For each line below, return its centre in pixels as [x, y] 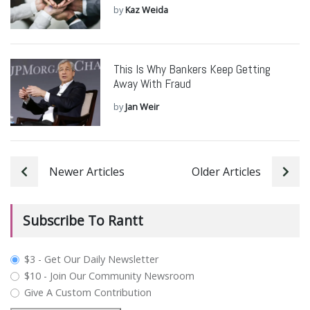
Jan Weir [142, 107]
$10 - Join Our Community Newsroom [110, 276]
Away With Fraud [152, 84]
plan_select [52, 259]
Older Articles [232, 172]
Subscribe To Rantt [83, 221]
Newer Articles [81, 172]
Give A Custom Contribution [88, 293]
